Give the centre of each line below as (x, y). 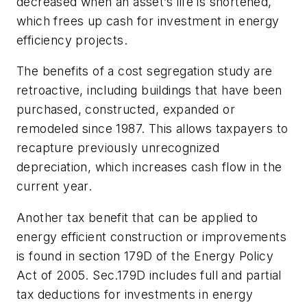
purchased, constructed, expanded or (126, 110)
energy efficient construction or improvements (151, 237)
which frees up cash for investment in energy (148, 21)
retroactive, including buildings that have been (149, 90)
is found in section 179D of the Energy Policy (145, 256)
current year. (54, 186)
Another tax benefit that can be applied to (137, 218)
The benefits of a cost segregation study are (145, 71)
